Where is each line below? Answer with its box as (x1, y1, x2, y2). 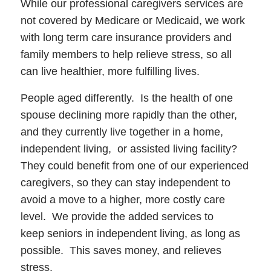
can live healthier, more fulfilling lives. (20, 65, 200, 78)
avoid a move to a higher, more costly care (20, 193, 225, 206)
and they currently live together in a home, (20, 125, 223, 138)
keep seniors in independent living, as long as (20, 227, 240, 240)
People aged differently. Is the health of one (20, 91, 233, 104)
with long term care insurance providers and (20, 31, 232, 44)
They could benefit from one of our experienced (20, 159, 249, 172)
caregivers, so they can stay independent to (20, 176, 230, 189)
